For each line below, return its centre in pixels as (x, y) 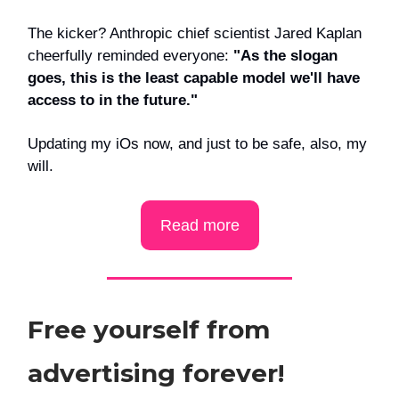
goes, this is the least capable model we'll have (194, 78)
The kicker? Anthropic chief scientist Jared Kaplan (195, 34)
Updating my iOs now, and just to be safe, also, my (197, 144)
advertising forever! (156, 374)
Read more (199, 226)
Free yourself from (149, 330)
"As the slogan (283, 56)
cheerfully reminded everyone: (128, 56)
